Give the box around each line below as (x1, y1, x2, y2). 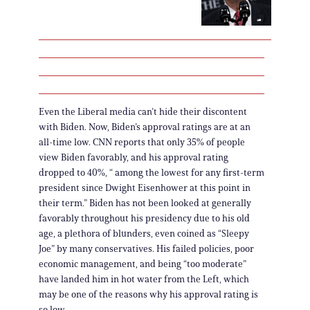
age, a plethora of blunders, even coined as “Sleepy (39, 227, 249, 239)
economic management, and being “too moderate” (39, 257, 246, 270)
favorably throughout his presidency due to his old (39, 212, 250, 224)
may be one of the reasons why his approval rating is (39, 288, 258, 300)
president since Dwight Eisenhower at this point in (39, 181, 250, 194)
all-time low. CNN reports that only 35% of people (39, 136, 245, 148)
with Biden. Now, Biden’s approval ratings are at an (39, 120, 250, 133)
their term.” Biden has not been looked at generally (39, 197, 251, 209)
